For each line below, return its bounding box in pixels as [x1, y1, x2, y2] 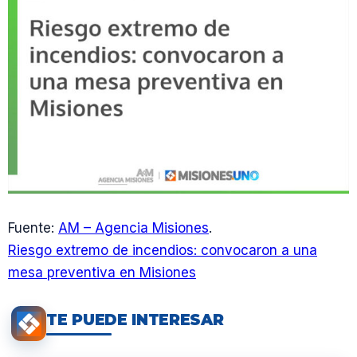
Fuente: [8, 220, 58, 237]
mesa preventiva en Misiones [8, 265, 196, 281]
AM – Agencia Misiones [58, 220, 209, 237]
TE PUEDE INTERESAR [46, 310, 224, 329]
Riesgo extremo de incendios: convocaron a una [8, 242, 317, 259]
